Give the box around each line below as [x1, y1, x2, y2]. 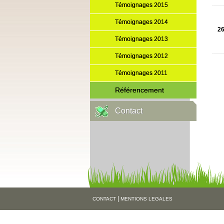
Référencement [114, 86, 164, 94]
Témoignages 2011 [114, 69, 167, 76]
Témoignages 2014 [114, 18, 168, 25]
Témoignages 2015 [114, 1, 168, 8]
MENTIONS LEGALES [120, 196, 172, 201]
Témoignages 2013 [114, 35, 168, 42]
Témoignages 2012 [114, 52, 168, 59]
